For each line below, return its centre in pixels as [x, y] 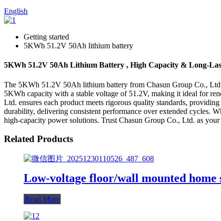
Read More [42, 199]
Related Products [38, 139]
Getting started [46, 37]
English [16, 11]
